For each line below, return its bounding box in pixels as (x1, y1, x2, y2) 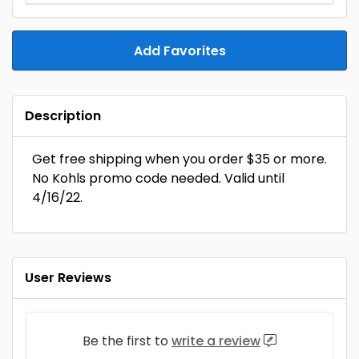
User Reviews (25, 268, 111, 287)
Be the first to (83, 332, 171, 350)
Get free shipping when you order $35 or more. (32, 150, 327, 168)
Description (25, 107, 101, 125)
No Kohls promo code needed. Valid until (32, 169, 284, 188)
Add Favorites (133, 42, 226, 60)
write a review (171, 332, 260, 350)
